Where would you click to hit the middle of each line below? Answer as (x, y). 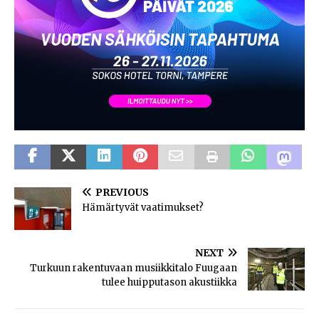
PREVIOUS (122, 192)
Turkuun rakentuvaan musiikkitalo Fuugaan (134, 268)
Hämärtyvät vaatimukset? (143, 207)
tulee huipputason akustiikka (169, 282)
